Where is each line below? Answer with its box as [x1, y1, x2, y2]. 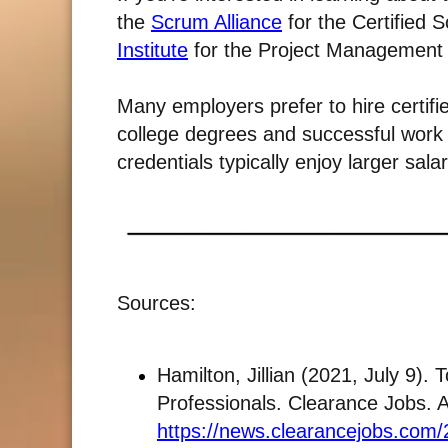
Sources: [117, 291, 196, 314]
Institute [117, 39, 188, 61]
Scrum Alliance [151, 11, 282, 33]
